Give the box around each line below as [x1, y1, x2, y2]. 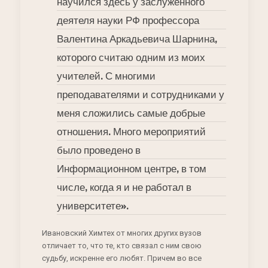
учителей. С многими [56, 69, 156, 83]
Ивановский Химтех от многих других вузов [41, 229, 202, 238]
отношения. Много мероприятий [56, 125, 206, 138]
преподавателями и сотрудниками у [56, 88, 224, 101]
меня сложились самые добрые [56, 106, 205, 120]
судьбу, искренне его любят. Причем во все [41, 254, 202, 263]
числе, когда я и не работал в [56, 181, 191, 194]
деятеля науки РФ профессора [56, 14, 199, 27]
